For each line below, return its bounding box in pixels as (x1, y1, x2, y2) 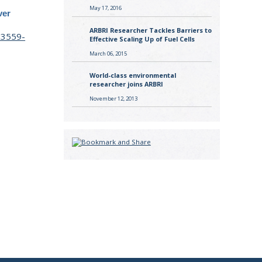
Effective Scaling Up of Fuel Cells (89, 34, 195, 43)
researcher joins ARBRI (89, 80, 163, 89)
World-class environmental (89, 71, 176, 80)
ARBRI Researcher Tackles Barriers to (89, 25, 212, 35)
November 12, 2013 (89, 94, 137, 102)
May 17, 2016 (89, 4, 122, 12)
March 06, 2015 (89, 49, 127, 57)
